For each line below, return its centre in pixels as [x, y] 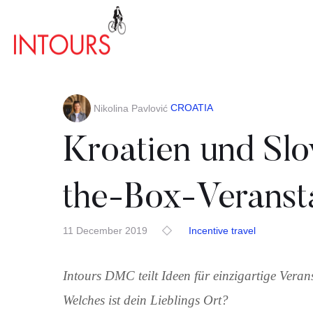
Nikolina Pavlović [131, 108]
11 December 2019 [105, 231]
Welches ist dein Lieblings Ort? [146, 300]
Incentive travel [222, 231]
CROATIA [192, 107]
